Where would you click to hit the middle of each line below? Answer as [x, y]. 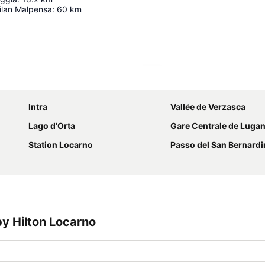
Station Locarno [61, 144]
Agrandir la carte [191, 81]
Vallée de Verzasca [208, 106]
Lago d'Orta [52, 125]
